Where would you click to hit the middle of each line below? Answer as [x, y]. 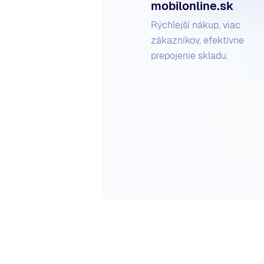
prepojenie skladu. [189, 56]
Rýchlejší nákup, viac [196, 25]
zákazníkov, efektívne [197, 41]
